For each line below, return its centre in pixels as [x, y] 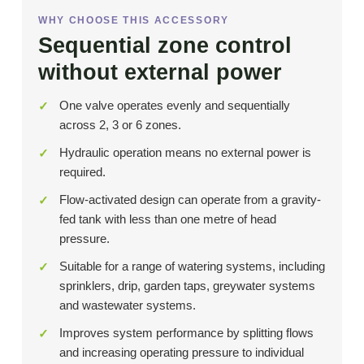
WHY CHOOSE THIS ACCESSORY [133, 21]
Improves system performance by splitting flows [186, 333]
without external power [160, 73]
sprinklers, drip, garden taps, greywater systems [187, 286]
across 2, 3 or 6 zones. [120, 125]
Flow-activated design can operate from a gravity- [190, 200]
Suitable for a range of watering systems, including [192, 266]
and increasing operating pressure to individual [181, 353]
